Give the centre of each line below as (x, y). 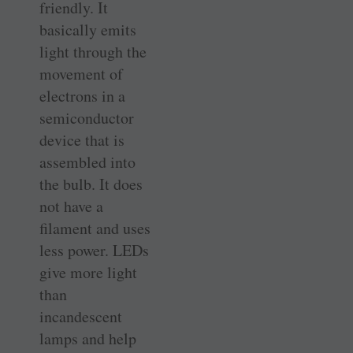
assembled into (87, 162)
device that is (82, 139)
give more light (88, 272)
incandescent (81, 316)
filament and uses (95, 228)
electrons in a (82, 95)
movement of (81, 73)
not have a (71, 206)
